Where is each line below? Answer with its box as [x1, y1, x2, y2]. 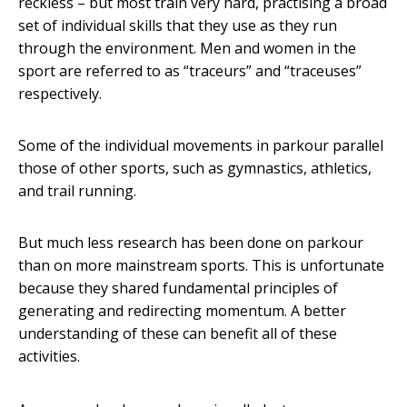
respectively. [18, 84, 102, 104]
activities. [18, 346, 80, 367]
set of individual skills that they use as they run [18, 15, 337, 36]
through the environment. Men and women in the [18, 38, 356, 59]
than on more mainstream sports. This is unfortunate [18, 255, 384, 276]
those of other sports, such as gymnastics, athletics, [18, 158, 372, 179]
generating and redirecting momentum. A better [18, 301, 346, 322]
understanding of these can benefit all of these [18, 323, 337, 344]
